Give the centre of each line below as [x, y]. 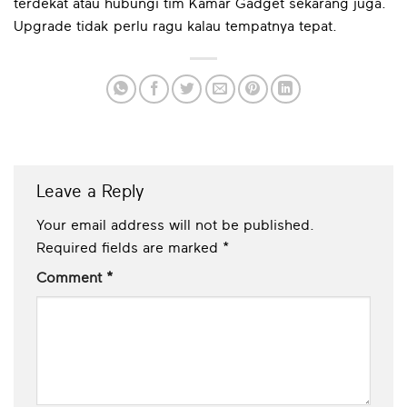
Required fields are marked [129, 248]
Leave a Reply [93, 192]
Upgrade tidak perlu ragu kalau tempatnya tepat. [175, 26]
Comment [71, 278]
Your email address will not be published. [175, 226]
